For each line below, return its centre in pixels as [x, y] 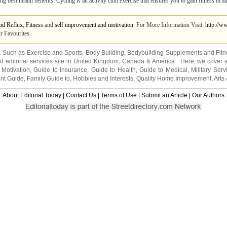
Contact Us [81, 95]
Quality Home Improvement [174, 79]
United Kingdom [96, 61]
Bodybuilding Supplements [165, 53]
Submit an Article [164, 95]
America [163, 61]
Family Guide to [48, 79]
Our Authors [208, 95]
